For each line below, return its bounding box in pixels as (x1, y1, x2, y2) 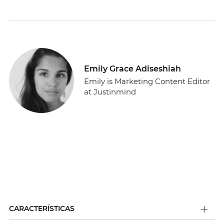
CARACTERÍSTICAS (8, 204, 74, 213)
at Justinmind (84, 87, 136, 97)
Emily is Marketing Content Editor (84, 76, 210, 86)
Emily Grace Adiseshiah (84, 64, 181, 74)
